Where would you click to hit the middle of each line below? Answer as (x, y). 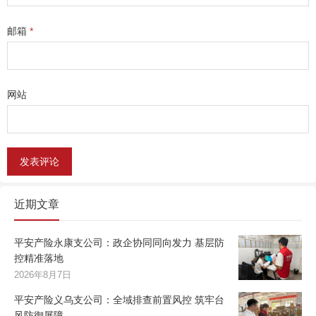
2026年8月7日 (43, 275)
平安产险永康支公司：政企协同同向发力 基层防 (119, 243)
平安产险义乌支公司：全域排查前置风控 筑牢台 (119, 300)
